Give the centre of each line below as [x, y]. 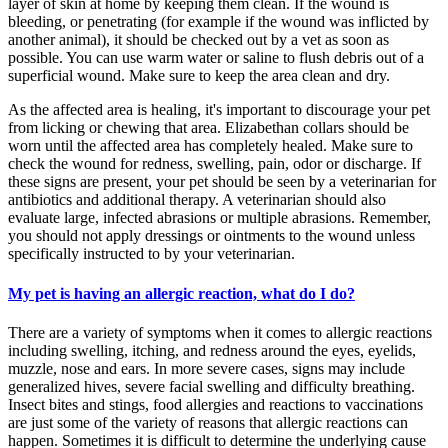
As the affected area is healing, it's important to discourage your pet [219, 110]
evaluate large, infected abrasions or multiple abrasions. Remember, [219, 218]
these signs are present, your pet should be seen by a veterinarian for [222, 182]
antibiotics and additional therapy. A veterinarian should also [197, 200]
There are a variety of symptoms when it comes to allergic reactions [220, 332]
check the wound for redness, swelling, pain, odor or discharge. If [214, 164]
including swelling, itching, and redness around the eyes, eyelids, [212, 350]
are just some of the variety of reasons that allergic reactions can [208, 422]
